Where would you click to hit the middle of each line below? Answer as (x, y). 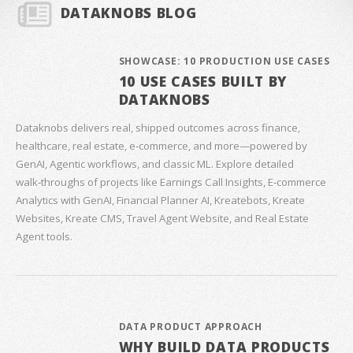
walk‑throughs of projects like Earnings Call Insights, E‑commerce (171, 182)
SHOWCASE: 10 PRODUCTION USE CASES (224, 61)
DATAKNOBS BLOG (128, 12)
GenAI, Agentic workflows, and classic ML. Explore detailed (155, 164)
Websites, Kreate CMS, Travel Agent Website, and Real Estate (162, 219)
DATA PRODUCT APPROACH (190, 327)
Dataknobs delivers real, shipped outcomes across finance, (158, 128)
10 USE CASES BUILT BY (203, 81)
